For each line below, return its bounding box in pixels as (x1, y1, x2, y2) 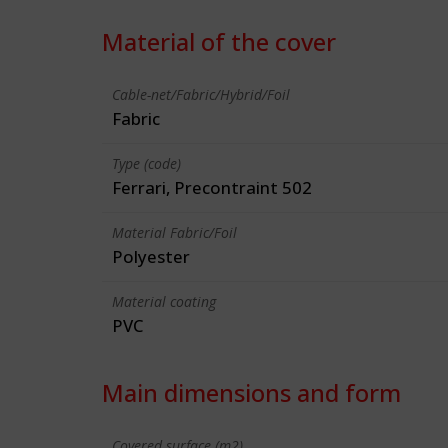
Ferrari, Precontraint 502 (112, 176, 312, 199)
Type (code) (112, 154, 181, 173)
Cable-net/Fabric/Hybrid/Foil (112, 85, 290, 104)
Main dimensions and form (102, 376, 401, 409)
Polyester (112, 245, 190, 268)
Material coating (112, 292, 216, 311)
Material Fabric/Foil (112, 223, 237, 242)
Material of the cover (102, 25, 336, 58)
